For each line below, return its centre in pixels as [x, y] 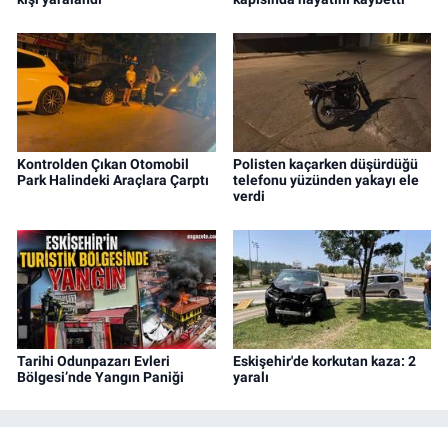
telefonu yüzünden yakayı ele [325, 180]
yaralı [250, 376]
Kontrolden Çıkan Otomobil [103, 164]
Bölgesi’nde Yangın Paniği [100, 376]
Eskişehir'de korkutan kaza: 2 [324, 360]
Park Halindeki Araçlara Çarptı [113, 180]
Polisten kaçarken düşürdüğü [325, 164]
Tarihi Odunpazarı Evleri [93, 360]
